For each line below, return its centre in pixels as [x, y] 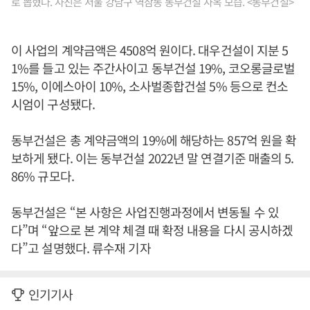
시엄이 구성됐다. [54, 104]
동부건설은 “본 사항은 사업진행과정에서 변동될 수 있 [145, 212]
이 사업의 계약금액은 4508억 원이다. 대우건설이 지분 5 [150, 50]
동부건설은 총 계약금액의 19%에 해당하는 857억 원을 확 [154, 140]
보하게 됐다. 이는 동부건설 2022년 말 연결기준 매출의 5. [153, 158]
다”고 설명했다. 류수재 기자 [81, 248]
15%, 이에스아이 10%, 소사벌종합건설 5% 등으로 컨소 [150, 86]
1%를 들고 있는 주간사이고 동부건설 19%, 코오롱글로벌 [153, 68]
